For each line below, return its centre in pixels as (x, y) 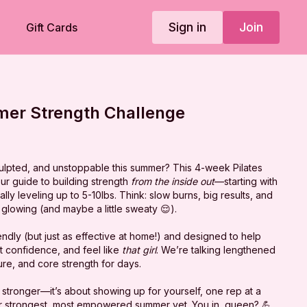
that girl (139, 249)
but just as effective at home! (93, 236)
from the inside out (173, 181)
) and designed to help (209, 236)
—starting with (246, 181)
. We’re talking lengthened (216, 249)
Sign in (187, 27)
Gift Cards (52, 27)
